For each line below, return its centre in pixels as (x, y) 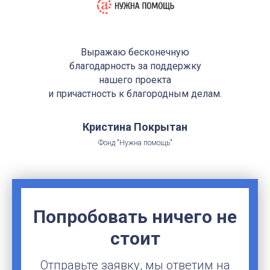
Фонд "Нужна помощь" (135, 143)
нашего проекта (135, 80)
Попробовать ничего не (135, 217)
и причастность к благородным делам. (135, 94)
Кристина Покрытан (135, 127)
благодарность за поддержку (135, 66)
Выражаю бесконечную (135, 52)
